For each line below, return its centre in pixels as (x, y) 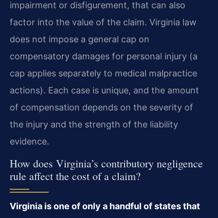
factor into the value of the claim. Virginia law (103, 22)
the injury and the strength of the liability (94, 125)
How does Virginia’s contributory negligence (106, 163)
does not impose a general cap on (80, 39)
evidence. (29, 142)
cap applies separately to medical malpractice (103, 73)
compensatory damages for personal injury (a (104, 56)
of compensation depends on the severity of (101, 108)
